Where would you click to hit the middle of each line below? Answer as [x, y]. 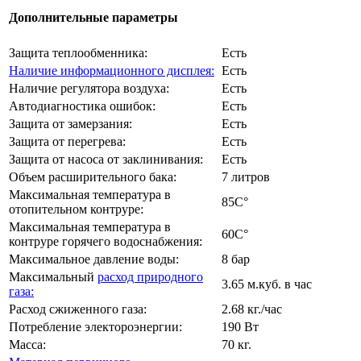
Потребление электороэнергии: [95, 326]
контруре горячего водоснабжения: [106, 241]
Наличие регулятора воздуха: [89, 88]
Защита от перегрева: [67, 141]
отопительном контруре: [76, 209]
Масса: [27, 344]
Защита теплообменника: [78, 52]
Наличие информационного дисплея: [112, 70]
